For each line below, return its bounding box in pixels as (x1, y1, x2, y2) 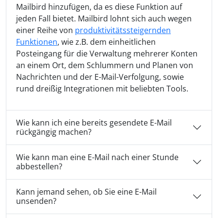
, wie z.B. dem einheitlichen (57, 36, 156, 48)
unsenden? (16, 196, 56, 207)
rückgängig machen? (16, 127, 91, 138)
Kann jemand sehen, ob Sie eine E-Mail (16, 186, 157, 198)
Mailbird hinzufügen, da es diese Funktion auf (16, 1, 182, 13)
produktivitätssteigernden (75, 25, 171, 36)
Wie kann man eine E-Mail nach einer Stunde (16, 152, 179, 163)
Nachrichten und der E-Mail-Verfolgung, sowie (16, 72, 184, 83)
